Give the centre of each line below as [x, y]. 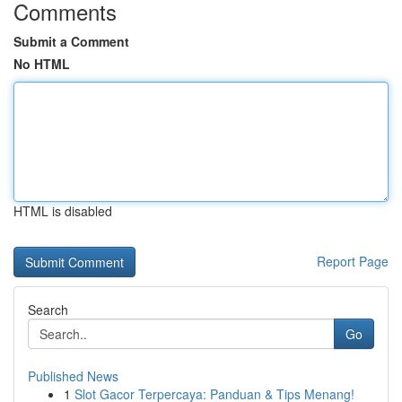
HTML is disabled [63, 211]
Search [48, 310]
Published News [73, 376]
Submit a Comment [71, 41]
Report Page [353, 261]
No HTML [42, 64]
